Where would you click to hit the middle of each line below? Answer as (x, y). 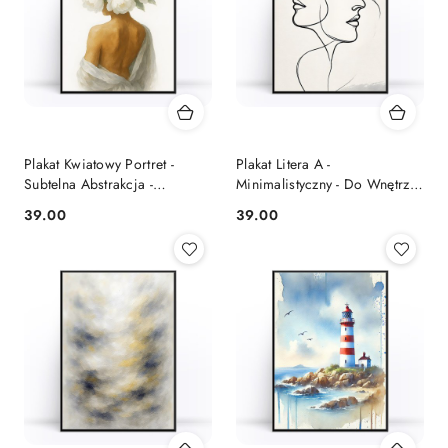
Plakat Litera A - (283, 164)
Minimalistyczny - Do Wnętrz (323, 184)
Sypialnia (52, 204)
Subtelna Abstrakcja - (88, 184)
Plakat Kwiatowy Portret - (99, 164)
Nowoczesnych (283, 204)
